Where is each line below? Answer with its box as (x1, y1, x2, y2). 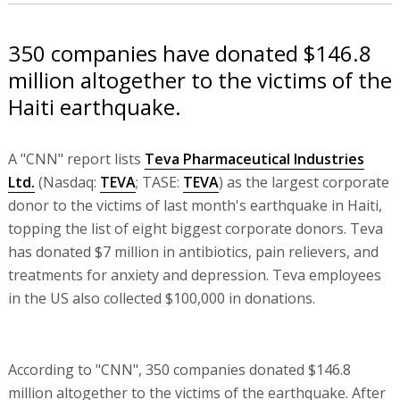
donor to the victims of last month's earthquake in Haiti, (7, 196, 382, 215)
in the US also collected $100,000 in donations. (7, 288, 315, 308)
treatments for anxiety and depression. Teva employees (7, 265, 381, 285)
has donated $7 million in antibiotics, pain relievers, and (7, 242, 379, 262)
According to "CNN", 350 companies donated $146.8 (7, 360, 351, 379)
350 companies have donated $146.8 (7, 38, 371, 68)
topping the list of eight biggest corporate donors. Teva (7, 219, 383, 238)
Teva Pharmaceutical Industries (144, 149, 364, 169)
